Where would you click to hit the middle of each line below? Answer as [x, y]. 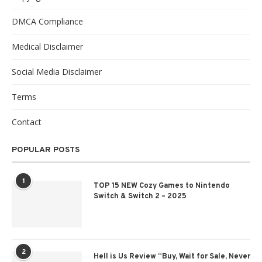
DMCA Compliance [47, 22]
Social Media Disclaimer [57, 72]
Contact [27, 122]
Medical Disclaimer [47, 47]
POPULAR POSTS [46, 150]
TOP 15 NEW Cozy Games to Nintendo [162, 186]
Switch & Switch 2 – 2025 [140, 197]
